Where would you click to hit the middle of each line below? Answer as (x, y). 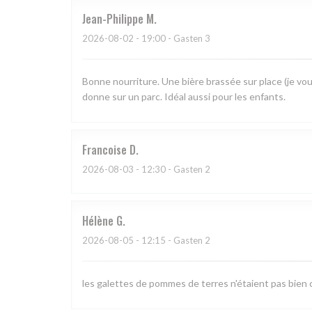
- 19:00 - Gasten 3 (172, 39)
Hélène (98, 221)
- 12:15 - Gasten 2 (172, 241)
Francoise (104, 150)
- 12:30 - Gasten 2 (172, 170)
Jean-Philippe (113, 19)
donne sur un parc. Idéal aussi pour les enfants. (184, 97)
